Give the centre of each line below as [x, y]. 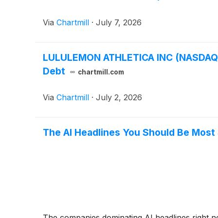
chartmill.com [101, 72]
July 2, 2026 [119, 98]
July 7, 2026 [119, 23]
